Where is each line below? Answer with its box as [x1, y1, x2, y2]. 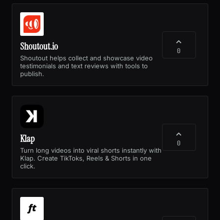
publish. [20, 69, 44, 78]
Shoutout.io [20, 40, 58, 53]
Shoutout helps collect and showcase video [20, 54, 153, 62]
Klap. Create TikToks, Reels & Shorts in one [20, 154, 152, 162]
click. [20, 162, 35, 170]
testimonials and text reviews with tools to [20, 61, 148, 70]
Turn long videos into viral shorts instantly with [20, 146, 162, 154]
